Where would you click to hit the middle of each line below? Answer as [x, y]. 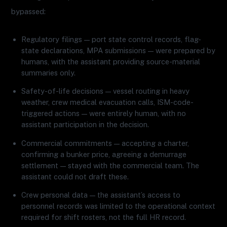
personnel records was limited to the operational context [119, 206]
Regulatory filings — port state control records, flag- [111, 39]
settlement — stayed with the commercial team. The [110, 165]
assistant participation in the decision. [85, 125]
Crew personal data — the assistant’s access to [101, 195]
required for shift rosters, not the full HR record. [104, 217]
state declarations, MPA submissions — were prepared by [119, 50]
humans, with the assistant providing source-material [111, 61]
